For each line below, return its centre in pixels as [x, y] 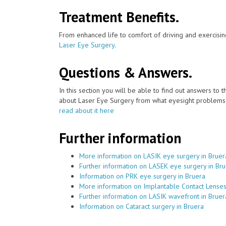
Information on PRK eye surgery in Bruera [142, 176]
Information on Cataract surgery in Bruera [142, 206]
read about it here [87, 110]
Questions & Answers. [126, 72]
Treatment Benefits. [119, 17]
